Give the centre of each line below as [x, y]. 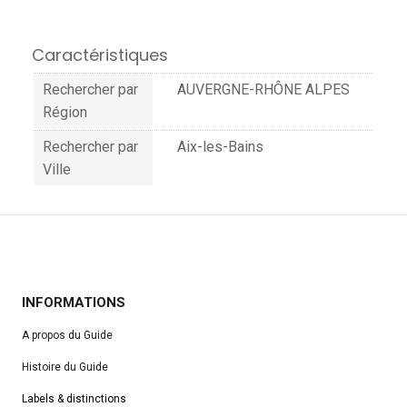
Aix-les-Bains [220, 146]
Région [65, 112]
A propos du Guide [68, 335]
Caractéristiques [100, 55]
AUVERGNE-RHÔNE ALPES [263, 89]
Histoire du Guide [65, 367]
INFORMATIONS [74, 302]
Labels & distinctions [74, 398]
